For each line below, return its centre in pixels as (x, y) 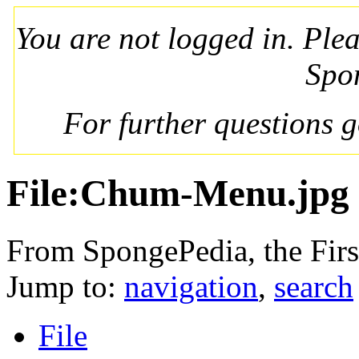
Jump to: (65, 286)
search (314, 286)
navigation (191, 286)
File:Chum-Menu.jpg (178, 194)
